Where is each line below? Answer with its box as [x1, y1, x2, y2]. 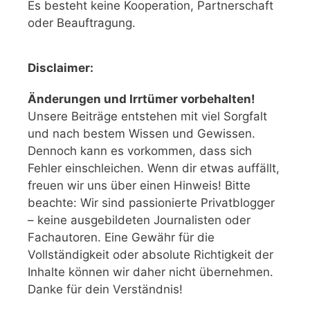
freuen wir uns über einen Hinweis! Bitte [28, 179, 250, 193]
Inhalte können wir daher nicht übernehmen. [28, 265, 273, 280]
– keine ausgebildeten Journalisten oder [28, 213, 250, 228]
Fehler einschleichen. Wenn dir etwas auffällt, [28, 161, 280, 176]
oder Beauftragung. [28, 16, 136, 30]
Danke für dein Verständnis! [28, 282, 183, 297]
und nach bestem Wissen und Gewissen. [28, 127, 255, 141]
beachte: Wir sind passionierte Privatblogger [28, 196, 275, 210]
